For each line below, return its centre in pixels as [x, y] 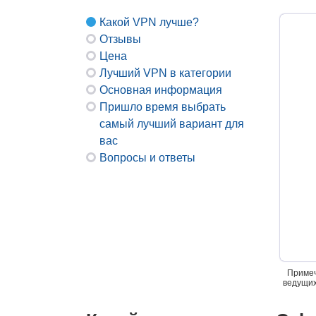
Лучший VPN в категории [165, 73]
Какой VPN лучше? [149, 22]
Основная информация [161, 90]
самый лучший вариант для [172, 124]
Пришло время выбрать [163, 107]
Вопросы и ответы [147, 158]
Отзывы [120, 39]
